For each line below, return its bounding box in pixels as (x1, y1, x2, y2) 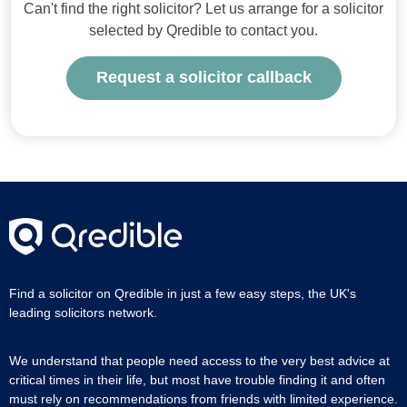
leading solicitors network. (9, 304, 157, 320)
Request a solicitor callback (95, 68, 312, 87)
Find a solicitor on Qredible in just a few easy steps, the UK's (9, 285, 356, 301)
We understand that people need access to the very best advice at (9, 352, 390, 368)
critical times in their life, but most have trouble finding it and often (9, 372, 385, 387)
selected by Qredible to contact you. (89, 22, 318, 38)
